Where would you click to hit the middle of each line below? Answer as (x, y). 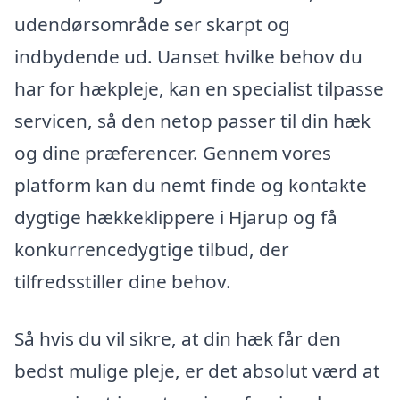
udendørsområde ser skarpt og (152, 24)
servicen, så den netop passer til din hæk (192, 120)
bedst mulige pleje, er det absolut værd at (197, 370)
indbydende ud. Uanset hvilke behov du (188, 56)
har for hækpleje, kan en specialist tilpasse (199, 88)
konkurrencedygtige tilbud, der (152, 249)
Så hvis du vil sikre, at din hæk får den (178, 338)
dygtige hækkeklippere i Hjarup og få (176, 217)
